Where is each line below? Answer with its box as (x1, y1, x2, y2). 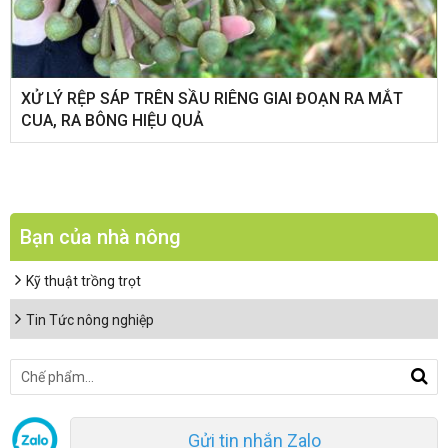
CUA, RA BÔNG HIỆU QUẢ (21, 111, 204, 130)
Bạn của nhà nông (20, 225, 181, 249)
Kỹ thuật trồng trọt (26, 273, 141, 289)
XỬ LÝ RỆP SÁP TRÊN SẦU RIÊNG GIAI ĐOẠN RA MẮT (21, 89, 403, 108)
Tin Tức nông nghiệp (26, 312, 154, 328)
